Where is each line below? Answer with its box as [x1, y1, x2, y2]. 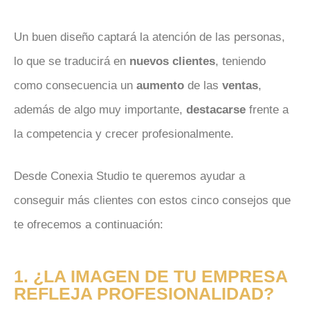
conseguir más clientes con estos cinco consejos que [14, 193, 291, 207]
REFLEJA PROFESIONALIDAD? [14, 284, 274, 304]
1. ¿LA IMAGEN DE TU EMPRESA [14, 266, 287, 286]
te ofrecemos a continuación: [14, 217, 163, 231]
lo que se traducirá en [14, 55, 129, 69]
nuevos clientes [129, 55, 215, 69]
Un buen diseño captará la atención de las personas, [14, 30, 285, 44]
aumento [136, 79, 184, 93]
